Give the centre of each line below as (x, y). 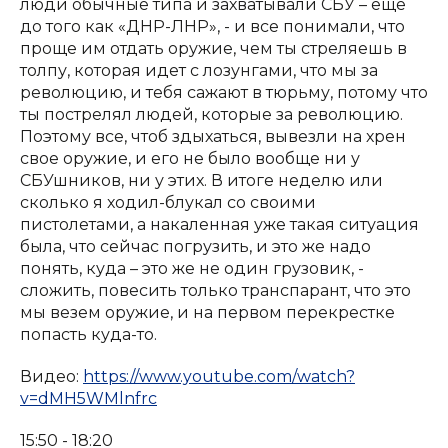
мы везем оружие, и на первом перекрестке (207, 312)
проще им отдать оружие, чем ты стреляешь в (213, 48)
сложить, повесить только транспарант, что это (215, 290)
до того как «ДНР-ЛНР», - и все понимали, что (212, 26)
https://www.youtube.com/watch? (219, 376)
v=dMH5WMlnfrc (88, 398)
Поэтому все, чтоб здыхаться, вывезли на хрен (213, 136)
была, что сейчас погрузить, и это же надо (195, 246)
